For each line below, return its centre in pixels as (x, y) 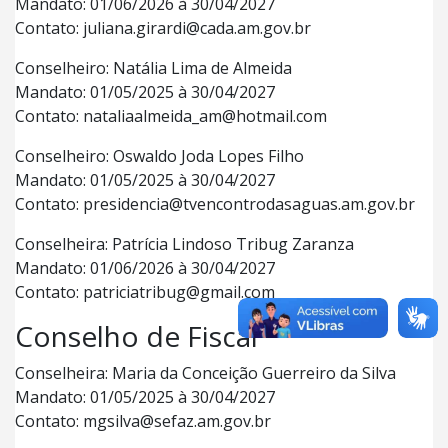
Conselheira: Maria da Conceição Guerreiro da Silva (205, 373)
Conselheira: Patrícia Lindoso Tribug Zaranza (184, 244)
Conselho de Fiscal (136, 336)
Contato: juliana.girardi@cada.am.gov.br (163, 28)
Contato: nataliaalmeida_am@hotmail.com (171, 116)
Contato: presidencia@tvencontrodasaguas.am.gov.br (215, 204)
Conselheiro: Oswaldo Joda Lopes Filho (159, 156)
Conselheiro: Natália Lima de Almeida (153, 68)
